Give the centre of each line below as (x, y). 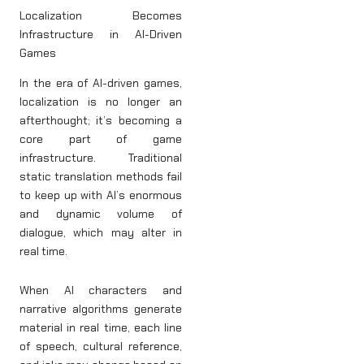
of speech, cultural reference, (101, 346)
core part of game (101, 139)
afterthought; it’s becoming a (101, 120)
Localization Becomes (101, 15)
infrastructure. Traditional (101, 158)
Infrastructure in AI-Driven (101, 34)
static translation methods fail (101, 176)
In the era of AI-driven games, (101, 83)
